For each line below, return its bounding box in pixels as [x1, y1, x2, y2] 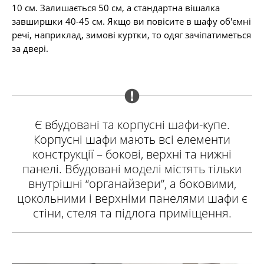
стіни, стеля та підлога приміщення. [32, 205, 232, 221]
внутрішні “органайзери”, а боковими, [28, 176, 236, 192]
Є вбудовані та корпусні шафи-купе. [34, 117, 230, 133]
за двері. [12, 42, 48, 54]
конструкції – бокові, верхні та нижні [32, 146, 232, 162]
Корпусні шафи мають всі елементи [34, 131, 230, 147]
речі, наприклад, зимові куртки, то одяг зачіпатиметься [12, 29, 251, 41]
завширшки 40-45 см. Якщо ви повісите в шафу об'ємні [12, 15, 251, 27]
